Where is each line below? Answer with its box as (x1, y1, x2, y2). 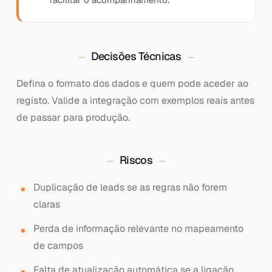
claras (33, 198, 60, 211)
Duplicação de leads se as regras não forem (33, 181, 227, 194)
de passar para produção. (16, 111, 130, 124)
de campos (33, 239, 83, 252)
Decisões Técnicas (90, 49, 182, 63)
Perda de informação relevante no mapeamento (33, 222, 243, 235)
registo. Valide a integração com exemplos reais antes (16, 94, 254, 107)
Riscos (119, 153, 153, 167)
